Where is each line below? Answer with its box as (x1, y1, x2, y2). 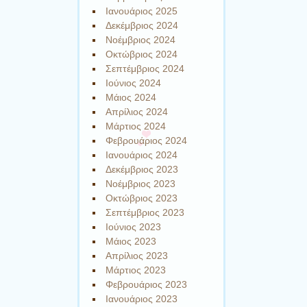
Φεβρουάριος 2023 (106, 279, 188, 291)
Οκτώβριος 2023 (106, 193, 178, 204)
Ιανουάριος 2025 (106, 5, 178, 17)
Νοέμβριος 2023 (106, 178, 176, 190)
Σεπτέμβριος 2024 (106, 63, 185, 75)
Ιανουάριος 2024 (106, 149, 178, 161)
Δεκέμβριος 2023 (106, 164, 179, 175)
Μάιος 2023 (106, 236, 157, 247)
